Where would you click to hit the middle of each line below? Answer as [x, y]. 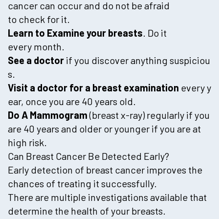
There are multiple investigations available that [108, 197]
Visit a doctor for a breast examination [94, 87]
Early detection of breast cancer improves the [105, 169]
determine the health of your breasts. [87, 210]
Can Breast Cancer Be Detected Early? [88, 156]
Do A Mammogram [49, 115]
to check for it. [39, 19]
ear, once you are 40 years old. [72, 101]
